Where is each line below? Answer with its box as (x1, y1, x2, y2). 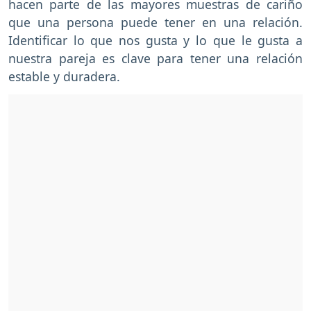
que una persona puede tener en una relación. (8, 13, 303, 31)
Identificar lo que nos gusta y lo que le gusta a (8, 31, 303, 49)
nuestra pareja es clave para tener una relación (8, 49, 303, 67)
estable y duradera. (8, 67, 124, 85)
